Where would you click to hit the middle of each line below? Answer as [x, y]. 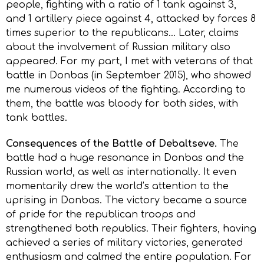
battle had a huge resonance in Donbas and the [125, 158]
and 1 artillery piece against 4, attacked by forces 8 [131, 19]
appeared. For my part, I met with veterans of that [129, 61]
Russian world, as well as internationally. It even [121, 172]
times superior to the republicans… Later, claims [122, 33]
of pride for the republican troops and [101, 214]
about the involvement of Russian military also [118, 47]
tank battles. [37, 118]
